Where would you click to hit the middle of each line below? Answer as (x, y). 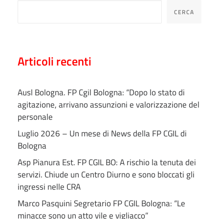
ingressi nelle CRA (49, 187)
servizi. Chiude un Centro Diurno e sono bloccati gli (106, 175)
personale (35, 117)
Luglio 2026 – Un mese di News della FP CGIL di (102, 133)
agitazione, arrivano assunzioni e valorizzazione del (109, 105)
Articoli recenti (55, 61)
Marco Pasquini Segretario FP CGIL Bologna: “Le (101, 203)
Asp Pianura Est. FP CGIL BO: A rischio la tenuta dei (107, 162)
